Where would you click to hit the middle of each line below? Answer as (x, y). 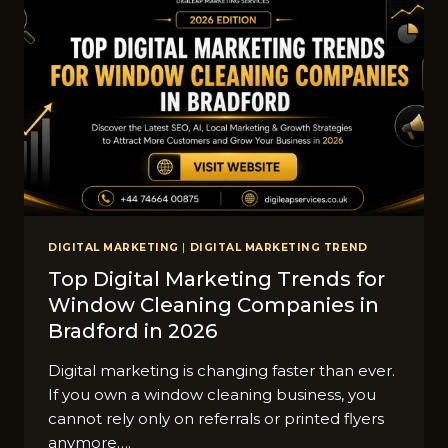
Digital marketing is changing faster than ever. (221, 371)
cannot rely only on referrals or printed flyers (216, 419)
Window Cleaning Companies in (213, 305)
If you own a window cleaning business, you (212, 395)
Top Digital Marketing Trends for (216, 279)
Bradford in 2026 (132, 331)
